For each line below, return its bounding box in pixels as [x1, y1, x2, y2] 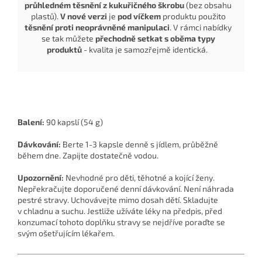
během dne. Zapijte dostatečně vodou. [18, 150, 160, 161]
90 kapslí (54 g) [44, 117, 103, 127]
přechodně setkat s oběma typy [95, 33, 215, 44]
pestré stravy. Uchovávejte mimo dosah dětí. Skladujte [18, 195, 218, 205]
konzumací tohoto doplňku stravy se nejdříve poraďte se [18, 217, 225, 227]
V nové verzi [60, 11, 107, 22]
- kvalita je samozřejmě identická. [82, 44, 209, 55]
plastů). [30, 11, 60, 22]
